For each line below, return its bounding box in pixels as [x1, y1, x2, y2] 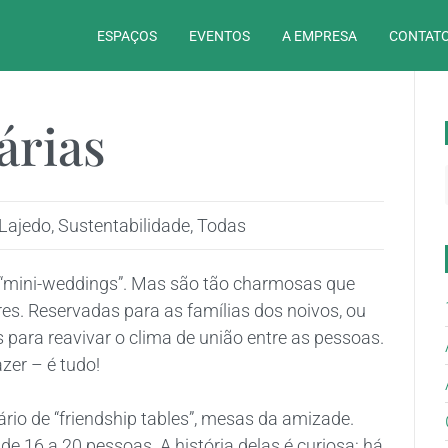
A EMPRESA [282, 27, 358, 44]
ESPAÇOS [97, 27, 158, 44]
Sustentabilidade [58, 215, 190, 237]
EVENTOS [189, 27, 251, 44]
